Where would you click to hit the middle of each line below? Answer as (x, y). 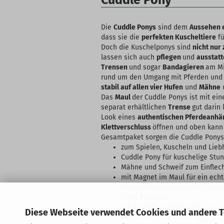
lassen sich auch (129, 57)
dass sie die (121, 37)
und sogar (146, 67)
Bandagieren (184, 67)
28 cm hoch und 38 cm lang (164, 217)
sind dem (173, 27)
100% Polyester (145, 197)
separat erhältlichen (134, 107)
